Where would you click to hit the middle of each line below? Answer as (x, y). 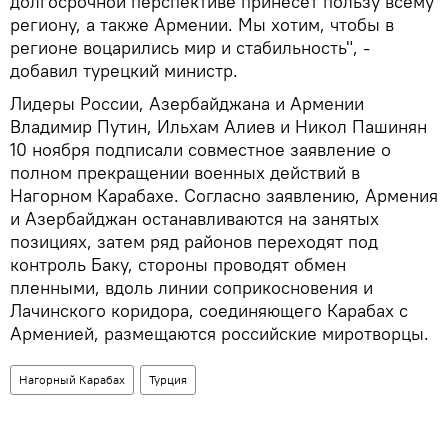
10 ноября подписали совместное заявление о (200, 150)
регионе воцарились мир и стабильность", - (190, 48)
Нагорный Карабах (72, 380)
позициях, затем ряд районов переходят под (194, 242)
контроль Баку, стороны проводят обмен (178, 265)
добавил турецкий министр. (124, 71)
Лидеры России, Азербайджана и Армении (187, 104)
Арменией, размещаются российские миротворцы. (219, 334)
